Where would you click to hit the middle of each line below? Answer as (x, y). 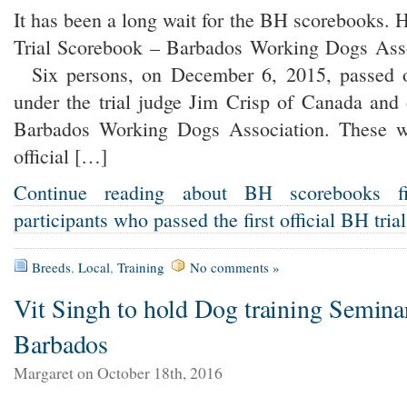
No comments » (235, 268)
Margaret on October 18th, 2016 (118, 373)
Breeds (51, 268)
